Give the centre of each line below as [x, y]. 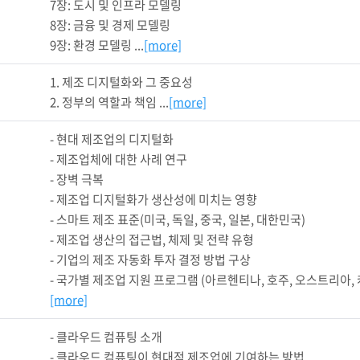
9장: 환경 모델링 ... [97, 45]
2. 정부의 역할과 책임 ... [109, 102]
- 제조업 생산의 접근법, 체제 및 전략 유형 [152, 240]
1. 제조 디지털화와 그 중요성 [121, 82]
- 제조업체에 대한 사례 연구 [119, 160]
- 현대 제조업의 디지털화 [112, 139]
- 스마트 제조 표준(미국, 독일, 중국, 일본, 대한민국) [178, 220]
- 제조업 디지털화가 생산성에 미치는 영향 [153, 200]
